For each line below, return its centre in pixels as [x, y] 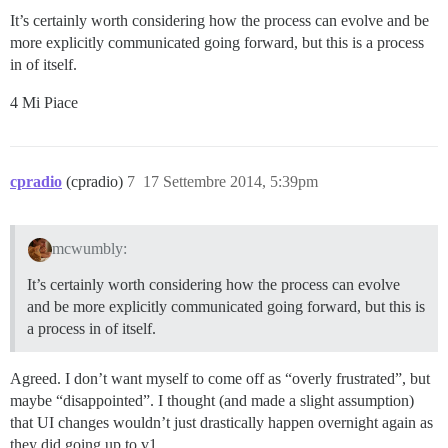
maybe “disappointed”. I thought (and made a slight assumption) [212, 400]
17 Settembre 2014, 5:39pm [230, 182]
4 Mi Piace [44, 103]
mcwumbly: [89, 248]
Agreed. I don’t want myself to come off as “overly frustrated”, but [220, 378]
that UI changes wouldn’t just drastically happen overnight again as [221, 422]
